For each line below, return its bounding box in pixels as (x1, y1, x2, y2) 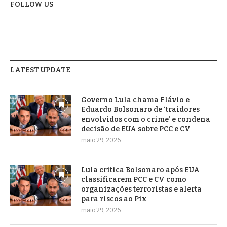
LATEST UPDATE (10, 65, 70, 74)
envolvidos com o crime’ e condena (81, 115, 210, 124)
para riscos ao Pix (81, 194, 147, 203)
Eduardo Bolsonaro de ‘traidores (81, 105, 200, 114)
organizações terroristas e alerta (81, 184, 202, 194)
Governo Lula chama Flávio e (81, 95, 190, 104)
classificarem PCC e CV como (81, 175, 186, 184)
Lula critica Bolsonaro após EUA (81, 165, 200, 174)
